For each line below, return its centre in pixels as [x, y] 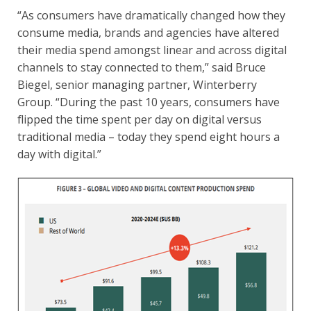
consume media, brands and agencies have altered [148, 32]
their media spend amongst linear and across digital [152, 50]
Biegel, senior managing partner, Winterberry [137, 84]
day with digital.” [59, 154]
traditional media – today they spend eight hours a [149, 136]
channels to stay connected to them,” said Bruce [142, 67]
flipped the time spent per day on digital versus [140, 119]
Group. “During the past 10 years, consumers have [149, 102]
